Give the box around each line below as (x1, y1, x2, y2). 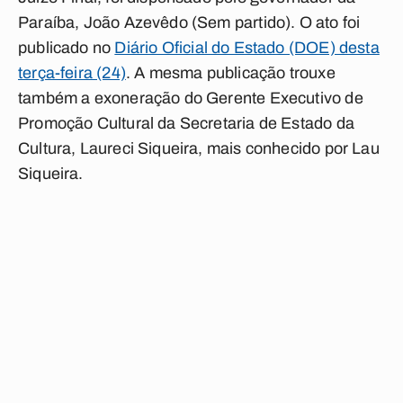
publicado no (18, 39, 115, 57)
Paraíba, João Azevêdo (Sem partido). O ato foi (18, 13, 361, 31)
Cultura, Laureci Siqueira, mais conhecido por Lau (18, 139, 380, 157)
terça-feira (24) (18, 64, 126, 82)
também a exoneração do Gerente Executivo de (18, 89, 363, 107)
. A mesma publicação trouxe (125, 64, 336, 82)
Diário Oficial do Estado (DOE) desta (114, 39, 380, 57)
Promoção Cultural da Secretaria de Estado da (18, 114, 354, 132)
